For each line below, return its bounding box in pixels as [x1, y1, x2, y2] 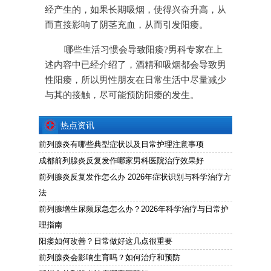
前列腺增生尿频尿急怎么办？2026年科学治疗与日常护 [39, 204, 229, 214]
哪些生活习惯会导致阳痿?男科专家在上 [64, 45, 223, 55]
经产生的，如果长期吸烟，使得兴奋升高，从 [45, 5, 226, 15]
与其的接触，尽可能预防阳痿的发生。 [45, 90, 199, 100]
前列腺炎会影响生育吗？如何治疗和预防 [39, 253, 180, 263]
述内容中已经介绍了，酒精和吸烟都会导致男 [45, 60, 226, 70]
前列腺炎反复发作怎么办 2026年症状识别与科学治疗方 [39, 172, 231, 182]
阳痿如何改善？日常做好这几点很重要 [39, 237, 172, 246]
